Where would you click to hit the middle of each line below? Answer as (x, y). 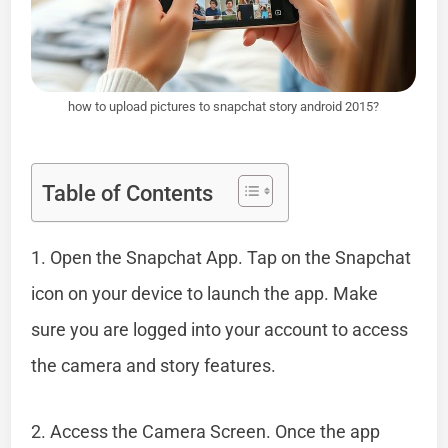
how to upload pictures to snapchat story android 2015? (224, 106)
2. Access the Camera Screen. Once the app (206, 431)
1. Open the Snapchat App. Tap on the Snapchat (221, 257)
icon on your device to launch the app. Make (205, 293)
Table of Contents (128, 193)
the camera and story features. (154, 365)
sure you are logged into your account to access (220, 329)
